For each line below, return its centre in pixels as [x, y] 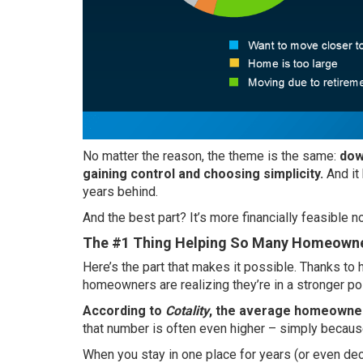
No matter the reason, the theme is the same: [211, 156]
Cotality [187, 310]
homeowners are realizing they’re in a [190, 284]
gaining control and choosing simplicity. [205, 173]
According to [124, 310]
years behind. [120, 191]
